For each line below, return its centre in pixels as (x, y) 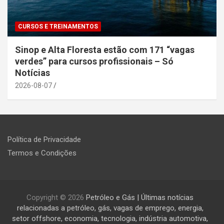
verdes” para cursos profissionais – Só (94, 61)
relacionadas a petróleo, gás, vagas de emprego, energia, (110, 208)
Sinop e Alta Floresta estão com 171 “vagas (105, 50)
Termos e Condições (42, 153)
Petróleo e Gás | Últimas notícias (140, 198)
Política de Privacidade (44, 140)
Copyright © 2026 (56, 198)
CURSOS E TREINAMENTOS (58, 27)
